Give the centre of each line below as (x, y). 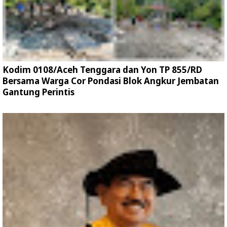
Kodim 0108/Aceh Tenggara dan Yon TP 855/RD (102, 70)
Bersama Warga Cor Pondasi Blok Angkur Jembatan (111, 81)
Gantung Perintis (39, 92)
